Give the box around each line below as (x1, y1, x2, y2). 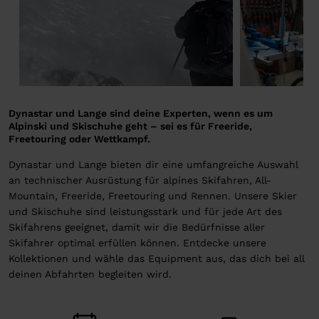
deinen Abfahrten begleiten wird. (9, 268, 172, 281)
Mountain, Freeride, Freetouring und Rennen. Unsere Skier (9, 190, 297, 202)
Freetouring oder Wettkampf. (9, 133, 150, 145)
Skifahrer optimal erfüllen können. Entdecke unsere (9, 237, 266, 249)
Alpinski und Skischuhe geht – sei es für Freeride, (9, 120, 252, 132)
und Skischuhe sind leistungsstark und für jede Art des (9, 206, 282, 218)
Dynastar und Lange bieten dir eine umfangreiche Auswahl (9, 159, 298, 171)
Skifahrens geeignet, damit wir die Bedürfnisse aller (9, 221, 265, 234)
